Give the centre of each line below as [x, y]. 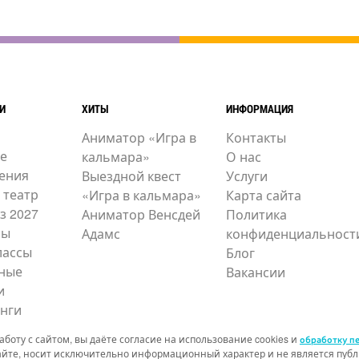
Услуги [247, 176]
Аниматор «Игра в [139, 138]
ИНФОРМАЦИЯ [260, 109]
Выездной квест [132, 176]
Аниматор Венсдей [141, 215]
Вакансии [256, 272]
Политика [257, 215]
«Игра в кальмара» [142, 196]
